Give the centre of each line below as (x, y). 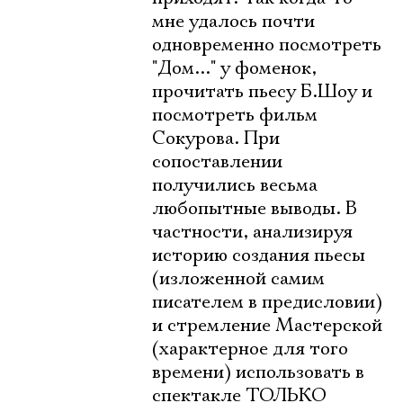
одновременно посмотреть (267, 45)
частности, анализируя (252, 232)
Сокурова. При (216, 139)
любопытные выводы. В (255, 209)
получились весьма (235, 185)
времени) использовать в (258, 372)
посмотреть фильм (235, 115)
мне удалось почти (233, 22)
